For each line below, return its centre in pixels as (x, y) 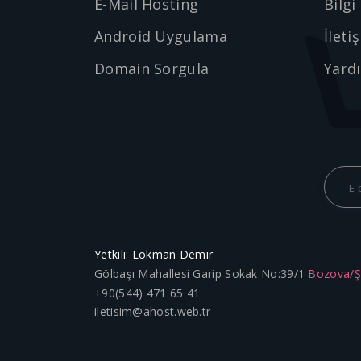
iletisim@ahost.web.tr (153, 312)
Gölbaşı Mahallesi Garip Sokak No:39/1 (201, 273)
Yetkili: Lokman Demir (154, 254)
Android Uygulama (161, 36)
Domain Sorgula (152, 68)
